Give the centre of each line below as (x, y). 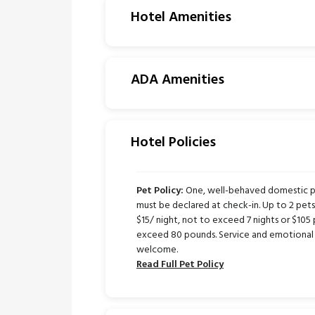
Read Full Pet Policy (180, 265)
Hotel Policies (173, 143)
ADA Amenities (178, 80)
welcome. (157, 250)
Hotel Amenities (181, 18)
